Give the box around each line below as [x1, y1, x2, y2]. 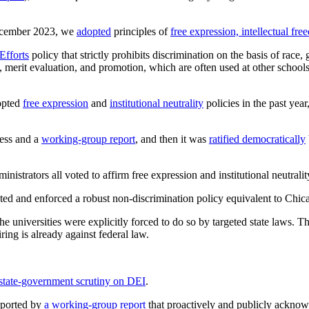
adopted [77, 25, 111, 37]
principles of [111, 25, 170, 37]
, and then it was [135, 132, 209, 145]
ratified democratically [209, 132, 306, 145]
